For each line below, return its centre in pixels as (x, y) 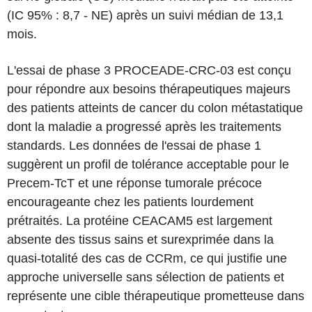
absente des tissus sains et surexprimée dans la (140, 240)
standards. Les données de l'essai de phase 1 (134, 146)
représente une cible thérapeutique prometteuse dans (156, 296)
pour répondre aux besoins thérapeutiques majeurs (149, 89)
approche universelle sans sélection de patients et (146, 277)
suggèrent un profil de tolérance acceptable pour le (148, 164)
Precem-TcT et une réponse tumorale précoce (134, 183)
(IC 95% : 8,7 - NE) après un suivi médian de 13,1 (145, 15)
